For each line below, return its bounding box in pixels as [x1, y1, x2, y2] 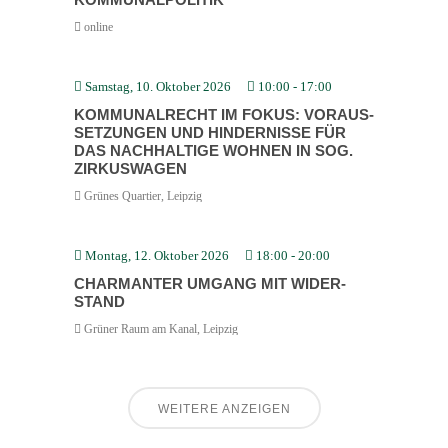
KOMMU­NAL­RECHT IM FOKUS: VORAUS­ [74, 105, 374, 123]
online [81, 19, 113, 34]
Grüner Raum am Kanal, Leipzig [81, 321, 238, 336]
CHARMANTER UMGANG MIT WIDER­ [74, 274, 346, 292]
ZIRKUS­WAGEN [74, 159, 187, 177]
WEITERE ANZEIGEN [157, 401, 291, 416]
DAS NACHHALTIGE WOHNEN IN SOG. [74, 141, 353, 159]
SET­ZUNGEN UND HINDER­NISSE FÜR [74, 123, 346, 141]
